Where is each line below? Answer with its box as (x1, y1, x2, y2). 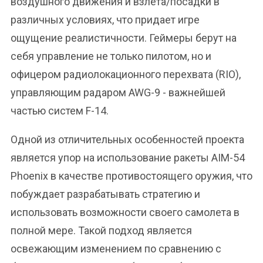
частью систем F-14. (11, 104, 109, 117)
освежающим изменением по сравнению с (11, 242, 221, 255)
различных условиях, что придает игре (11, 14, 200, 26)
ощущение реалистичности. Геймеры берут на (11, 32, 237, 44)
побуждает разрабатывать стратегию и (11, 188, 200, 200)
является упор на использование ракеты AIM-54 (11, 151, 245, 164)
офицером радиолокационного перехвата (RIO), (11, 68, 241, 80)
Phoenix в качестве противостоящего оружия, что (11, 170, 252, 182)
